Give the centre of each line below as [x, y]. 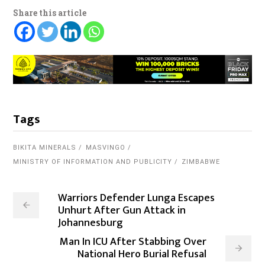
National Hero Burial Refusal [142, 255]
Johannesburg [91, 223]
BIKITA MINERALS [45, 148]
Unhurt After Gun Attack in [122, 211]
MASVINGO [106, 148]
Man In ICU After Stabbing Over [133, 242]
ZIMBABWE [201, 162]
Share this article [50, 12]
